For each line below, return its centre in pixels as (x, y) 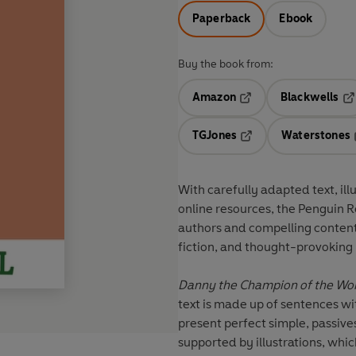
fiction (196, 247)
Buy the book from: (226, 64)
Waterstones (316, 136)
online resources (224, 209)
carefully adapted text (271, 190)
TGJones (215, 136)
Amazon (214, 98)
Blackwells (310, 98)
